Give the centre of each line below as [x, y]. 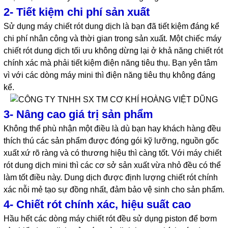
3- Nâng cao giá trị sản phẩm [78, 114]
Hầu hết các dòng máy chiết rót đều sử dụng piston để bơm [110, 219]
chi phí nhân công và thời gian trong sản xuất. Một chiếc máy [112, 38]
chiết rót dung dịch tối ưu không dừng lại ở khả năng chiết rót [113, 51]
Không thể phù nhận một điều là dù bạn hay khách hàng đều [112, 129]
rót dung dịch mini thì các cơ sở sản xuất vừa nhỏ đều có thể [112, 165]
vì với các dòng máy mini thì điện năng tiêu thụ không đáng [109, 75]
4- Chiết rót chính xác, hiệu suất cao [97, 204]
